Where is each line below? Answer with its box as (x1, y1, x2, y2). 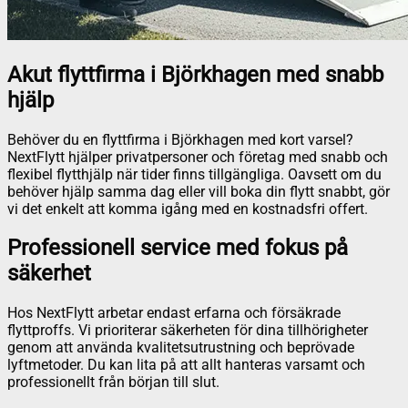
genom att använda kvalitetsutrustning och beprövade (7, 339, 354, 357)
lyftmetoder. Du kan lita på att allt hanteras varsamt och (7, 356, 365, 374)
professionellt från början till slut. (7, 373, 219, 392)
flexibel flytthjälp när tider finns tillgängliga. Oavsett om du (7, 165, 382, 183)
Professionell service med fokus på (7, 235, 348, 261)
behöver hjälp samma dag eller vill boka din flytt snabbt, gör (7, 182, 390, 200)
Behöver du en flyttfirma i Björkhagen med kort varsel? (7, 130, 353, 148)
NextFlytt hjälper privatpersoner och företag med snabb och (7, 148, 388, 166)
